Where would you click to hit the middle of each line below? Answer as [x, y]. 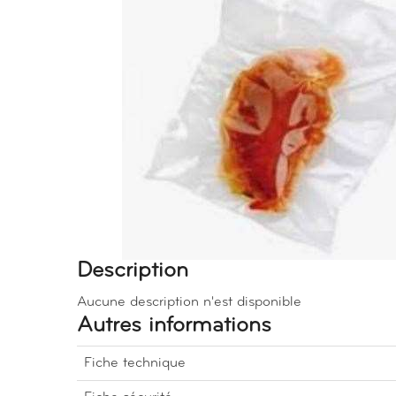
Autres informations [174, 325]
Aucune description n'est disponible [189, 302]
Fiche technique [135, 363]
